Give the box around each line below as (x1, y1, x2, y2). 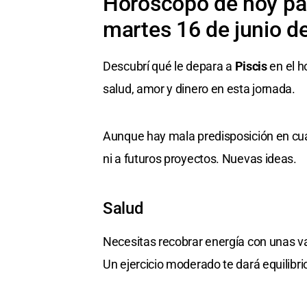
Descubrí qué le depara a (103, 59, 235, 74)
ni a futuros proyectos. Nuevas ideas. (103, 151, 297, 167)
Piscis (234, 59, 267, 74)
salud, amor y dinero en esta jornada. (103, 82, 295, 97)
